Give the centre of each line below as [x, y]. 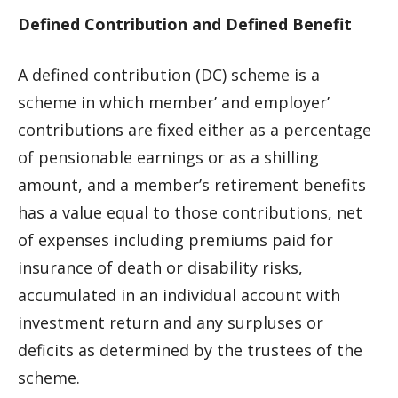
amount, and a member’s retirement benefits [192, 185]
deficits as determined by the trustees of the [190, 350]
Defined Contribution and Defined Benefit [185, 24]
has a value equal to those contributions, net [190, 212]
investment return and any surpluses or [171, 322]
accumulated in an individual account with [179, 295]
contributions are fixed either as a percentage [195, 130]
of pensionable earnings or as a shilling [168, 157]
